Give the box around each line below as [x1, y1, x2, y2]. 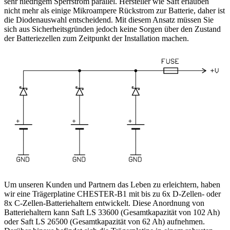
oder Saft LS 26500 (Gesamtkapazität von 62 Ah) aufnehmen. [4, 217, 205, 226]
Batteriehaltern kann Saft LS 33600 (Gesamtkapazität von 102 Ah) [4, 208, 220, 217]
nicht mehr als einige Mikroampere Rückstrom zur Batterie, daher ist [4, 6, 225, 15]
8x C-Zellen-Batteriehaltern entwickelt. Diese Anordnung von [4, 199, 204, 208]
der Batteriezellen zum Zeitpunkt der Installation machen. [4, 34, 189, 43]
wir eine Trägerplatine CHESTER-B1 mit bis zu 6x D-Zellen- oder [4, 189, 221, 199]
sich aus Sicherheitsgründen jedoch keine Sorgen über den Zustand [4, 25, 221, 34]
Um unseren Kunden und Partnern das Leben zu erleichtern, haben [4, 180, 220, 189]
